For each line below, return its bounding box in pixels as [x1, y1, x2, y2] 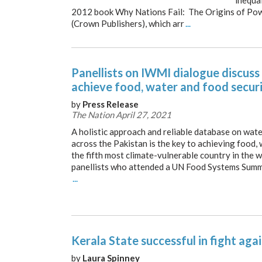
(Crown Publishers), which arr [71, 18, 184, 29]
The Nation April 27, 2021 [71, 109, 171, 120]
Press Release [82, 99, 139, 109]
